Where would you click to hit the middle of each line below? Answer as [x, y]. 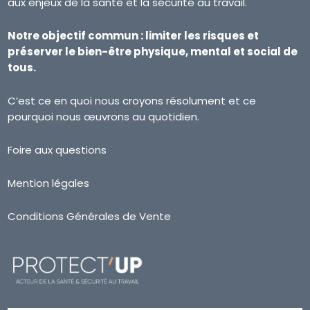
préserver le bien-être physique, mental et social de [153, 51]
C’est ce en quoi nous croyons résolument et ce [132, 100]
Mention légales [49, 183]
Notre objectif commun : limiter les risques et [134, 35]
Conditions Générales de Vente [90, 216]
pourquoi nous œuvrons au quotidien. [104, 116]
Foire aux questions [57, 149]
